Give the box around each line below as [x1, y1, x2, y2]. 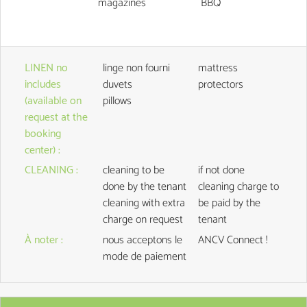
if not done [197, 161, 245, 180]
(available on [25, 92, 82, 111]
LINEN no [25, 59, 68, 78]
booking [25, 125, 61, 144]
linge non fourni [102, 59, 170, 78]
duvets [102, 75, 132, 95]
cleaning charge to [197, 177, 279, 197]
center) [25, 141, 58, 160]
